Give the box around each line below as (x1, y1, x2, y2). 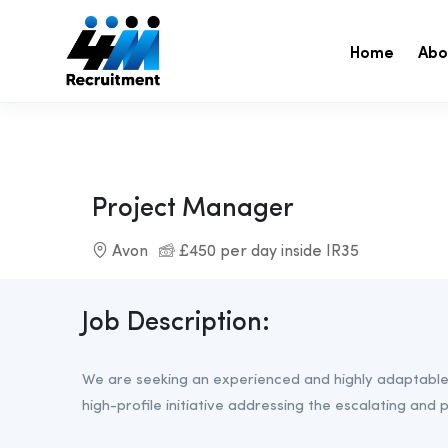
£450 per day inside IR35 (175, 243, 359, 260)
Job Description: (82, 309, 270, 336)
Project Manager (92, 195, 294, 222)
